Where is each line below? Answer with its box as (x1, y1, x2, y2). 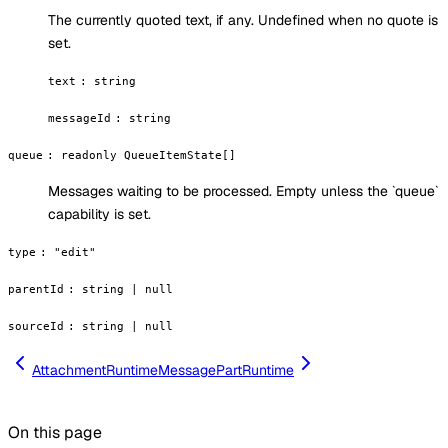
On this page (8, 422, 102, 444)
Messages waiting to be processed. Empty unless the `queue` (48, 182, 438, 201)
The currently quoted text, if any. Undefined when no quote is (48, 11, 438, 30)
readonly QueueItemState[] (61, 148, 236, 163)
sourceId (8, 319, 64, 334)
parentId (8, 282, 64, 297)
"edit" (54, 245, 96, 260)
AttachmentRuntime (32, 361, 158, 380)
